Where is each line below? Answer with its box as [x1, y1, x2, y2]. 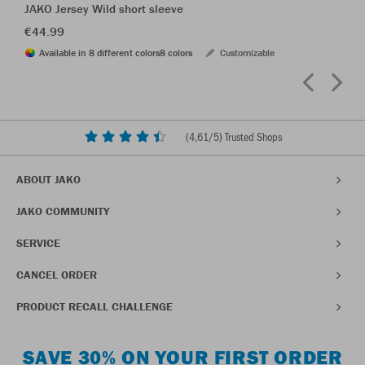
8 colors [160, 46, 192, 59]
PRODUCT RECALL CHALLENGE [16, 299, 173, 314]
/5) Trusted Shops [208, 128, 282, 144]
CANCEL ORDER [16, 267, 97, 283]
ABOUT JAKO [16, 172, 81, 187]
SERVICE [16, 235, 60, 251]
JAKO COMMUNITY [16, 204, 109, 219]
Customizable [220, 46, 275, 59]
